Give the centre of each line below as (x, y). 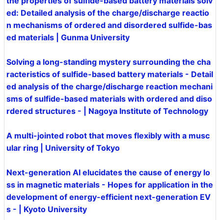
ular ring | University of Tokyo (63, 148)
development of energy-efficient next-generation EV (109, 197)
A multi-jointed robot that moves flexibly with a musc (108, 136)
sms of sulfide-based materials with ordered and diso (109, 99)
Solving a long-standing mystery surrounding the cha (109, 62)
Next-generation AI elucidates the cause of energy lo (108, 173)
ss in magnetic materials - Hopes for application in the (110, 185)
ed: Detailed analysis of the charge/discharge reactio (108, 13)
